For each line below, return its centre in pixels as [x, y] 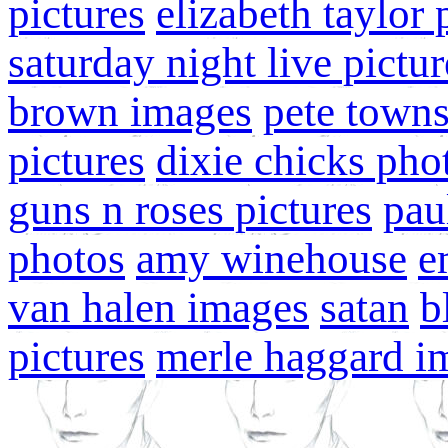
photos [66, 258]
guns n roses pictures [190, 209]
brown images [130, 111]
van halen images [158, 307]
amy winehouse [271, 258]
